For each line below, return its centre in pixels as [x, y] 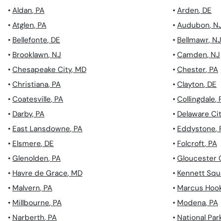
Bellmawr [193, 40]
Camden [192, 55]
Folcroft [191, 144]
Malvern [26, 188]
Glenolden [30, 159]
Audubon [193, 25]
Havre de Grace [40, 173]
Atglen [23, 25]
